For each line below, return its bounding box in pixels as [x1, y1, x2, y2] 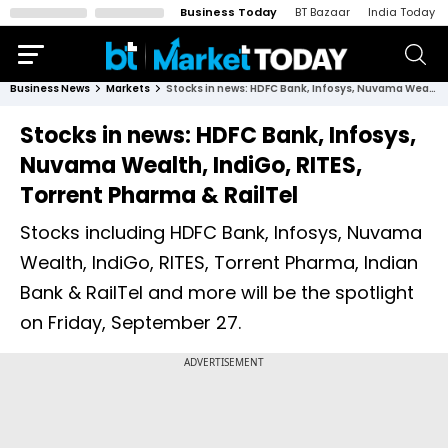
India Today [368, 4, 435, 20]
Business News [10, 81, 90, 96]
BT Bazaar [295, 4, 350, 20]
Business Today [180, 4, 277, 20]
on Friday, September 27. [20, 310, 241, 335]
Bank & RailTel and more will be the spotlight [20, 280, 414, 305]
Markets [106, 81, 150, 96]
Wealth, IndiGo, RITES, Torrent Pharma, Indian [20, 250, 418, 275]
